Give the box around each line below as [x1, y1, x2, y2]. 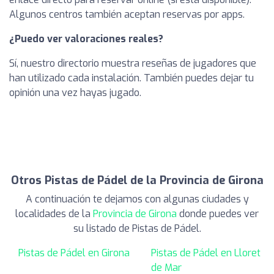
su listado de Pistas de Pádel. [73, 222, 201, 235]
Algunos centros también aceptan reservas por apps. [9, 8, 245, 21]
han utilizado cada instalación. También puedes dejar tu [9, 72, 254, 85]
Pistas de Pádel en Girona [18, 246, 130, 260]
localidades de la [15, 207, 93, 221]
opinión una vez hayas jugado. [9, 86, 141, 100]
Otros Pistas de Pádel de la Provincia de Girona [10, 173, 264, 188]
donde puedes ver [177, 207, 259, 221]
